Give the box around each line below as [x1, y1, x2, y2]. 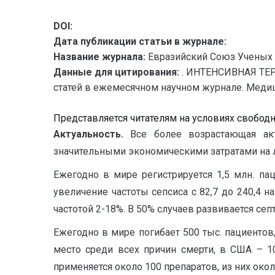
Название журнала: [53, 51, 145, 63]
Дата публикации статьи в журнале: [53, 36, 227, 47]
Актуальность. [53, 128, 131, 140]
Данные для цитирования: [53, 66, 182, 78]
